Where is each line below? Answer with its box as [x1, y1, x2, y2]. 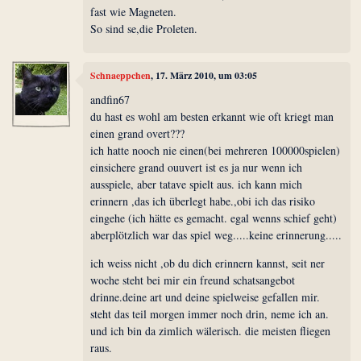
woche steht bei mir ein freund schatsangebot [90, 272, 296, 288]
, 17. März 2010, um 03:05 [151, 68, 258, 83]
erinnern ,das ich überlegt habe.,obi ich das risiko [90, 193, 316, 209]
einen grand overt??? [90, 125, 185, 141]
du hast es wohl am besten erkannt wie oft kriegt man [90, 108, 334, 124]
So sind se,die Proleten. [90, 20, 198, 36]
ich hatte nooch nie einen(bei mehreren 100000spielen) [90, 142, 341, 158]
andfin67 [90, 91, 131, 107]
